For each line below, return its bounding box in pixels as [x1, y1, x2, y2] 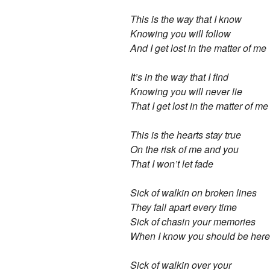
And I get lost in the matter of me [130, 40, 267, 55]
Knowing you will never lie [130, 84, 243, 98]
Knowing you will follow [130, 26, 231, 40]
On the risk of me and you [130, 142, 239, 156]
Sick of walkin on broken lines [130, 185, 257, 199]
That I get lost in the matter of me [130, 98, 269, 113]
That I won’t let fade [130, 156, 214, 171]
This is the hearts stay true [130, 127, 242, 142]
